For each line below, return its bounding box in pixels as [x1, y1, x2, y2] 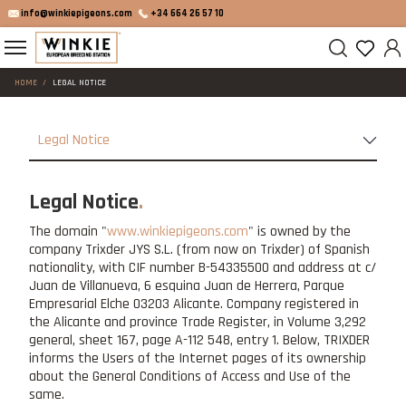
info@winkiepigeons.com [21, 7, 132, 20]
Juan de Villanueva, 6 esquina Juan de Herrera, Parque [29, 275, 344, 295]
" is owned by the [248, 221, 351, 241]
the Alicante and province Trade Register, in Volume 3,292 [29, 312, 366, 332]
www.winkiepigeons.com [107, 221, 248, 241]
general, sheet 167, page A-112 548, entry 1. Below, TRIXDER [29, 330, 370, 350]
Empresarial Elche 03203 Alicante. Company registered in [29, 294, 359, 314]
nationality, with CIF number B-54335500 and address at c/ [29, 257, 376, 277]
